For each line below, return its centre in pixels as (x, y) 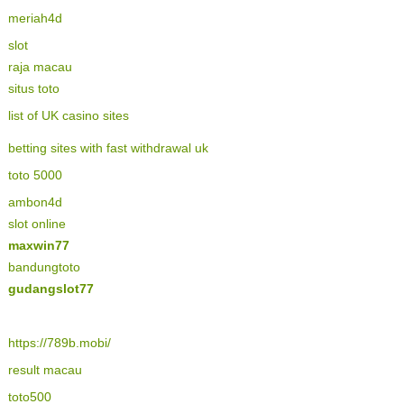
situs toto (33, 88)
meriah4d (35, 18)
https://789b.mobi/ (59, 343)
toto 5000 (35, 175)
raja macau (40, 67)
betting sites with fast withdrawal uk (108, 148)
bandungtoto (44, 267)
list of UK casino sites (68, 115)
